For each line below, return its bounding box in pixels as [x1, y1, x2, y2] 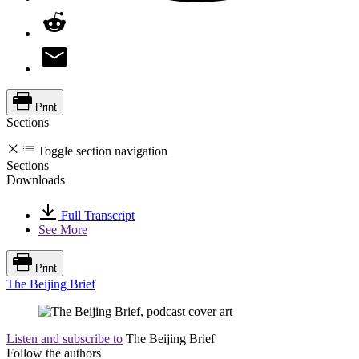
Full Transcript [58, 208, 135, 222]
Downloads [6, 172, 65, 187]
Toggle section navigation [38, 143, 167, 158]
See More [38, 222, 87, 236]
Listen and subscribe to [6, 331, 123, 345]
